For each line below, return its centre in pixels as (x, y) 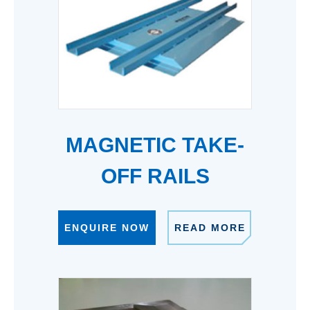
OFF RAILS (155, 176)
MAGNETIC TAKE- (155, 145)
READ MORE (210, 228)
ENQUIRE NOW (107, 228)
